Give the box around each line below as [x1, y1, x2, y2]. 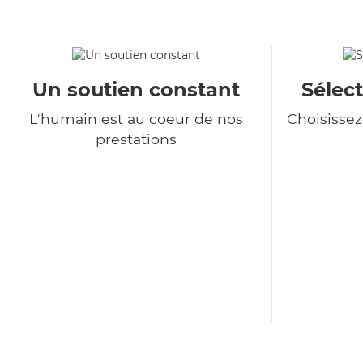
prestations [95, 130, 177, 148]
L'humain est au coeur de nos [28, 110, 243, 128]
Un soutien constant [32, 78, 240, 102]
